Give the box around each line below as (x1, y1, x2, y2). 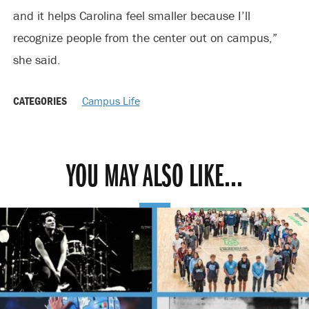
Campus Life (81, 93, 140, 108)
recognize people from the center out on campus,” (12, 29, 277, 46)
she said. (12, 51, 61, 68)
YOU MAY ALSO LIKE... (66, 161, 243, 195)
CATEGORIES (12, 93, 69, 108)
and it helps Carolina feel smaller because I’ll (12, 7, 250, 23)
